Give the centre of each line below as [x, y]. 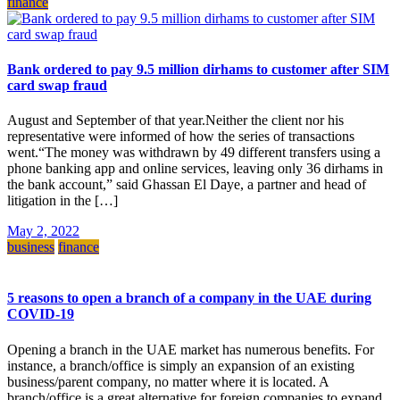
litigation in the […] [62, 201]
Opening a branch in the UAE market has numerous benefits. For [191, 349]
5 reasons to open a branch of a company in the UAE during [189, 298]
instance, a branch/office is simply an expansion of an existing [181, 365]
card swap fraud [57, 85]
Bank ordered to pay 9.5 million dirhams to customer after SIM [198, 69]
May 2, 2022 [43, 231]
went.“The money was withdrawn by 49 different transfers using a [194, 153]
